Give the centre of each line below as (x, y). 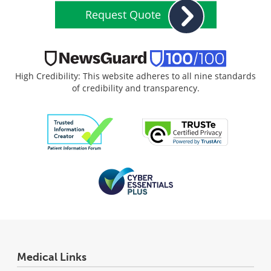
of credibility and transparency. (135, 88)
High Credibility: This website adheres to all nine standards (135, 76)
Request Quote (123, 14)
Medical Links (52, 257)
